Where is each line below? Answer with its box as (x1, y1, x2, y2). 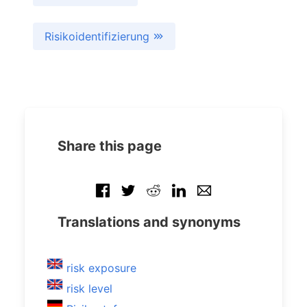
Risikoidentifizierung (45, 29, 153, 43)
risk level (66, 282, 112, 295)
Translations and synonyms (58, 214, 241, 230)
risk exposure (66, 261, 136, 275)
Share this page (58, 138, 162, 154)
